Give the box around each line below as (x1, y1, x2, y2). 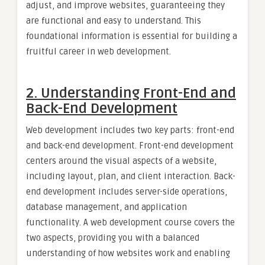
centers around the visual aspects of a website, (26, 155, 216, 166)
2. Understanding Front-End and (26, 84, 236, 102)
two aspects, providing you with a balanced (26, 232, 199, 243)
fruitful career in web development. (26, 46, 171, 57)
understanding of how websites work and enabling (26, 247, 230, 258)
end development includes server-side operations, (26, 186, 227, 197)
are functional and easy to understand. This (26, 15, 201, 26)
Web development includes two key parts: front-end (26, 124, 234, 135)
